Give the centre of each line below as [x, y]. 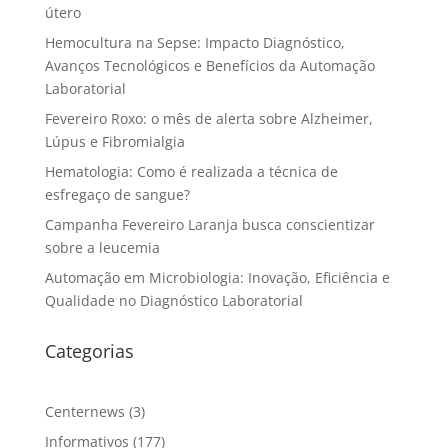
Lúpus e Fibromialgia [114, 141]
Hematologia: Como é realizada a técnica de [191, 171]
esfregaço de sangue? [117, 194]
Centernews [84, 411]
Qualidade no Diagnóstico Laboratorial [173, 300]
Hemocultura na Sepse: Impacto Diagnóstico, [194, 42]
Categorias [89, 350]
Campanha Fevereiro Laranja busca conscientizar [209, 224]
